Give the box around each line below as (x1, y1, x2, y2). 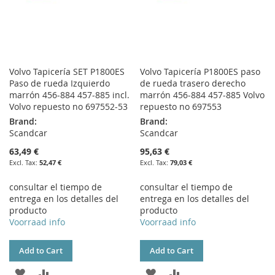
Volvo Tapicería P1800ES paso (140, 66, 261, 78)
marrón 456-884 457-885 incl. (9, 89, 130, 101)
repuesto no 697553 (140, 101, 222, 113)
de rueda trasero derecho (140, 77, 246, 90)
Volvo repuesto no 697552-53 (9, 101, 128, 113)
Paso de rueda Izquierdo (9, 77, 110, 90)
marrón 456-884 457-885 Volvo (140, 89, 265, 101)
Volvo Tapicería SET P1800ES (9, 66, 125, 78)
